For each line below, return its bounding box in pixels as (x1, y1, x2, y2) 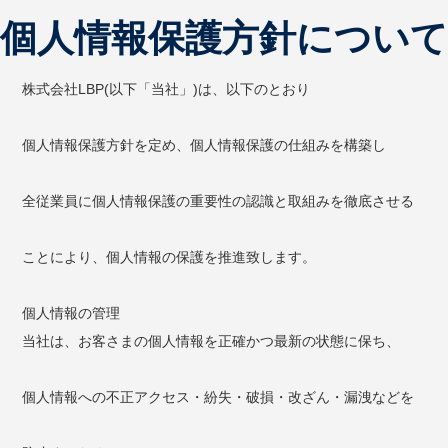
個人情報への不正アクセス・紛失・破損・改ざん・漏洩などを (22, 389, 415, 405)
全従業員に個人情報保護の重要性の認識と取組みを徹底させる (22, 193, 415, 209)
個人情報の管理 (22, 305, 121, 321)
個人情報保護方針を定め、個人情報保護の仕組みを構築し (22, 137, 387, 153)
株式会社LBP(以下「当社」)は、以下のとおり (22, 81, 311, 97)
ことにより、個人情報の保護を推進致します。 (22, 249, 317, 265)
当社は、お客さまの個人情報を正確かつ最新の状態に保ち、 (22, 333, 401, 349)
